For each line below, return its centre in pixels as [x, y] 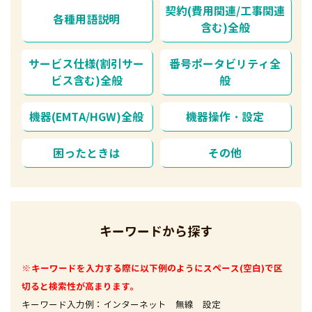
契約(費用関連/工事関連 [225, 11]
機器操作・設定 [225, 117]
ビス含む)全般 [86, 80]
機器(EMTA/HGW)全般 [87, 117]
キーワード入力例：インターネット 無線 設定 [121, 304]
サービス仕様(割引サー [87, 64]
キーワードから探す [156, 231]
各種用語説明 [87, 19]
